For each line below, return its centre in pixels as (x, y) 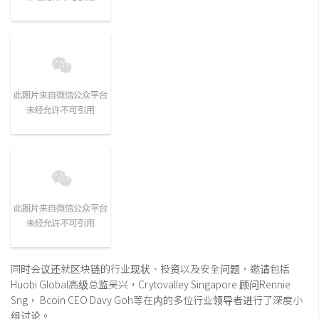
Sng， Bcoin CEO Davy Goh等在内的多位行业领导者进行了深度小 (157, 300)
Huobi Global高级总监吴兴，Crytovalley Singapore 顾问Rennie (151, 284)
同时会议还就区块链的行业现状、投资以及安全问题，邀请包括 (150, 269)
